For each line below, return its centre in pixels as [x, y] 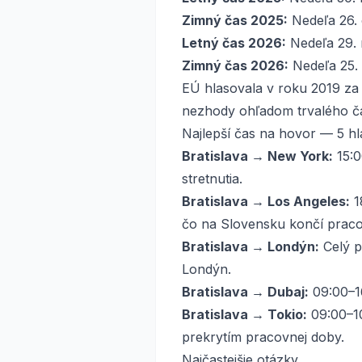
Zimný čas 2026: [235, 65]
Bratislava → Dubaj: [245, 292]
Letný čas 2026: [234, 43]
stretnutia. [212, 179]
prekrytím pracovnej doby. [263, 337]
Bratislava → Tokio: [244, 314]
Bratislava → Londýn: [250, 246]
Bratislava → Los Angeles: [266, 201]
